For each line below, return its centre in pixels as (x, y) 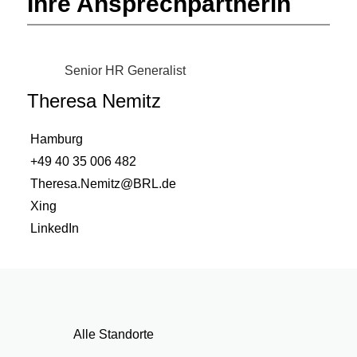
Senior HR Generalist (125, 71)
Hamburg (55, 139)
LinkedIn (54, 228)
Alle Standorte (113, 334)
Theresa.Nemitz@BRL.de (103, 184)
